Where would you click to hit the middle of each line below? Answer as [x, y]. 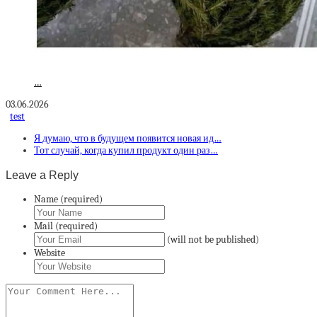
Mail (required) [66, 226]
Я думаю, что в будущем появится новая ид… [128, 139]
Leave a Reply [42, 174]
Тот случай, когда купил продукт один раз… [126, 151]
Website [50, 253]
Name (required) [68, 199]
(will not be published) [213, 239]
